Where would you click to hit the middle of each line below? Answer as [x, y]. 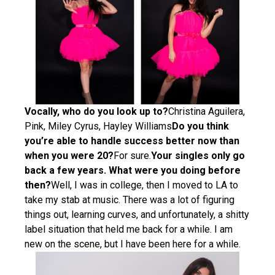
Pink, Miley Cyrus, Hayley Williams [98, 126]
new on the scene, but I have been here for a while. [133, 244]
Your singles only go [198, 156]
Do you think [200, 126]
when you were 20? [69, 156]
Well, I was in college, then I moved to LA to [145, 185]
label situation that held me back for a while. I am [129, 230]
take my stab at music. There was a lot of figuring [130, 200]
